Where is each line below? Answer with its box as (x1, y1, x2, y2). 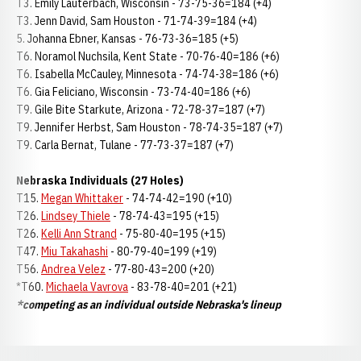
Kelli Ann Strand (41, 226, 117, 241)
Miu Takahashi (41, 244, 108, 259)
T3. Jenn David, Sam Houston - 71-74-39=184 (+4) (16, 14, 257, 28)
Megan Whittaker (41, 191, 123, 205)
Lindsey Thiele (41, 209, 110, 223)
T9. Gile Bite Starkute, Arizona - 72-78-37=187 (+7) (16, 102, 265, 117)
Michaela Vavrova (46, 280, 128, 294)
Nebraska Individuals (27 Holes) (16, 173, 184, 188)
